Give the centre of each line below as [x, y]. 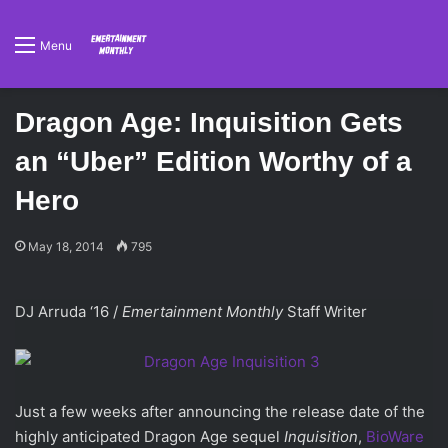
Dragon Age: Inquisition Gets [209, 122]
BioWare [395, 436]
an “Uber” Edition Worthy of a [213, 161]
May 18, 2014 [66, 246]
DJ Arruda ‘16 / [68, 311]
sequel [258, 436]
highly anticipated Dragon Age [121, 436]
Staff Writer [327, 311]
